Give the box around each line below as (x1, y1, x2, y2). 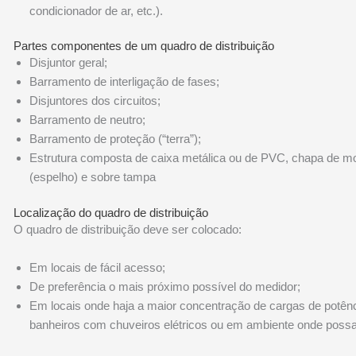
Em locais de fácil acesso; (29, 260, 166, 274)
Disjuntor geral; (29, 56, 108, 69)
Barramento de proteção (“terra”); (29, 132, 202, 145)
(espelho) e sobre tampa (29, 170, 157, 184)
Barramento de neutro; (29, 113, 146, 126)
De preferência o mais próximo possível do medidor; (29, 279, 301, 293)
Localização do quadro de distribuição (14, 205, 209, 219)
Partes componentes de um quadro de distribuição (14, 39, 275, 52)
